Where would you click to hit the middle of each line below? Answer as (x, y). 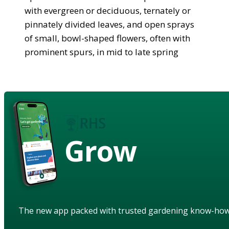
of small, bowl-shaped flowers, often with (107, 38)
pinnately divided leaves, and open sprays (109, 24)
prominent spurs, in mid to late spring (101, 52)
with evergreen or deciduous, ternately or (108, 10)
